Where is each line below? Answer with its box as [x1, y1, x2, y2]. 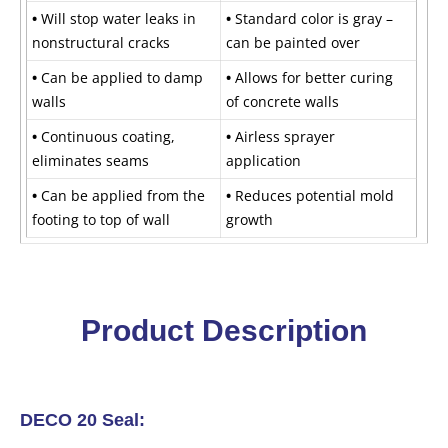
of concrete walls [226, 92, 339, 112]
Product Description [81, 314, 367, 348]
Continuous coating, [41, 127, 175, 147]
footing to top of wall [32, 210, 170, 230]
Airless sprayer [231, 127, 335, 147]
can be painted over [226, 33, 360, 53]
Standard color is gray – [231, 9, 393, 29]
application [226, 151, 301, 171]
